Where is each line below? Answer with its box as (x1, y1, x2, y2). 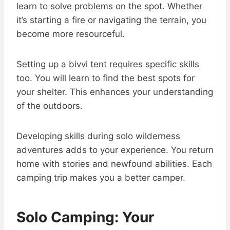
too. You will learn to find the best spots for (16, 73, 195, 84)
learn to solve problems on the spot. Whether (16, 1, 202, 12)
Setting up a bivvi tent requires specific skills (16, 59, 199, 70)
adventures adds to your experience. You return (16, 145, 214, 156)
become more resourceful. (16, 29, 125, 40)
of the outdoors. (16, 101, 83, 111)
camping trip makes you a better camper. (16, 172, 185, 183)
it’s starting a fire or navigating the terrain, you (16, 15, 206, 26)
